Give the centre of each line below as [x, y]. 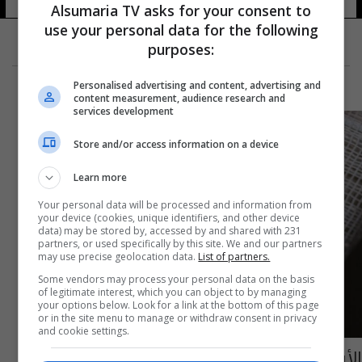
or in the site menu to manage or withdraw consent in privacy [178, 318]
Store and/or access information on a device [177, 144]
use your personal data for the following [181, 30]
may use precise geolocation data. [118, 257]
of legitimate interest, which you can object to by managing [173, 292]
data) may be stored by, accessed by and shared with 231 [170, 231]
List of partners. [234, 257]
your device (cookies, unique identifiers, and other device [169, 218]
